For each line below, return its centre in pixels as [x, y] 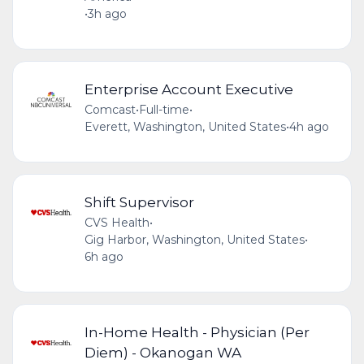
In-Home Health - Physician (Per [197, 332]
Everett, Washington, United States [185, 127]
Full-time [164, 110]
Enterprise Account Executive [188, 89]
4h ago [309, 127]
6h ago [104, 257]
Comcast [110, 110]
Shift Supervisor [139, 202]
